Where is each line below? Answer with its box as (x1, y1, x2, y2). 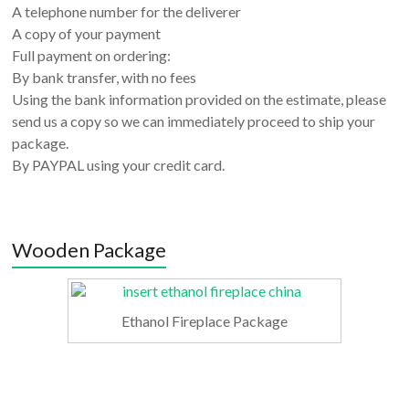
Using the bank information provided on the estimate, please (12, 89, 387, 108)
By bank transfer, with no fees (12, 68, 197, 86)
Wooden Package (12, 236, 167, 262)
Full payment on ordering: (12, 46, 172, 64)
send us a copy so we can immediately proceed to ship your (12, 111, 376, 130)
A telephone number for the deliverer (12, 2, 242, 20)
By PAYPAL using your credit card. (12, 155, 225, 173)
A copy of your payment (12, 24, 162, 42)
